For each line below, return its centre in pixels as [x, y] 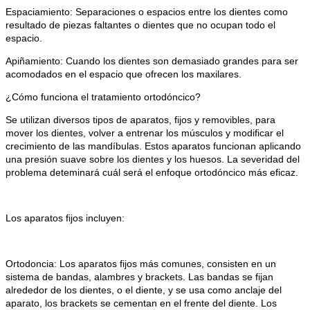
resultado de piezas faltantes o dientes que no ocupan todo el [140, 25]
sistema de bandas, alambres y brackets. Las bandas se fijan [139, 277]
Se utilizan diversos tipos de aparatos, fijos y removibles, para [140, 120]
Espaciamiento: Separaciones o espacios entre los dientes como [147, 12]
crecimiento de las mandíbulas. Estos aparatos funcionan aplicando [153, 146]
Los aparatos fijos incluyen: [65, 218]
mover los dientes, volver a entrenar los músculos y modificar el [145, 133]
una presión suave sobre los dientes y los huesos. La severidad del [153, 159]
